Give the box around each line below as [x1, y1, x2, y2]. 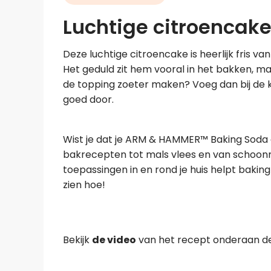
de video [92, 233, 136, 247]
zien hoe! [63, 178, 105, 192]
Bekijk [63, 233, 92, 247]
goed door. [63, 93, 119, 106]
